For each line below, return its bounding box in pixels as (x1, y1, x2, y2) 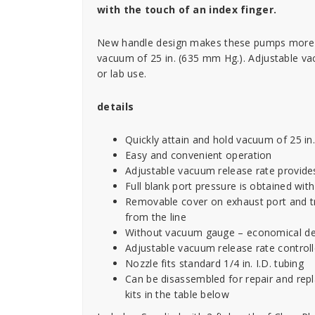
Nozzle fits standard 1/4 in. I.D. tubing (125, 257, 304, 270)
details (97, 100, 134, 113)
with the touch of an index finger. (97, 3, 277, 16)
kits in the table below (125, 288, 229, 301)
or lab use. (97, 67, 147, 80)
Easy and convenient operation (125, 148, 272, 162)
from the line (125, 210, 186, 224)
